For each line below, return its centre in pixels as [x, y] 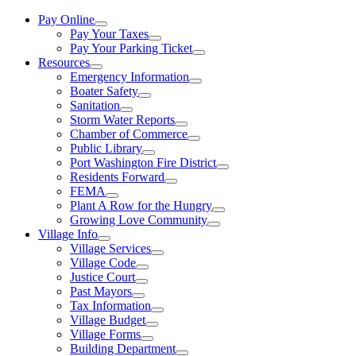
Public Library [106, 148]
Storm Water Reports [122, 120]
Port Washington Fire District [143, 163]
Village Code [103, 263]
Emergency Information [130, 77]
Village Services [110, 248]
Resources [64, 62]
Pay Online [66, 19]
